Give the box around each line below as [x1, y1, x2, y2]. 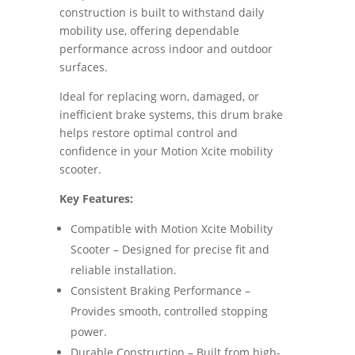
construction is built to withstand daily [59, 4, 264, 20]
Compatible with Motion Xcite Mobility [70, 220, 273, 236]
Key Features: [59, 190, 133, 206]
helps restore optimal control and [59, 124, 238, 140]
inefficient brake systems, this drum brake [59, 106, 283, 122]
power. [70, 323, 107, 339]
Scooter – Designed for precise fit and [70, 241, 269, 257]
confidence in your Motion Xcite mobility [59, 143, 273, 158]
